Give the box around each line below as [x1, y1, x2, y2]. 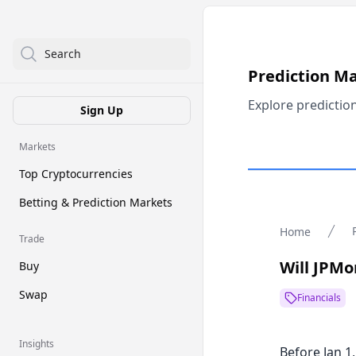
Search [44, 46, 81, 61]
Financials [297, 291, 341, 304]
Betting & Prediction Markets [19, 195, 172, 210]
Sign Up [80, 103, 123, 118]
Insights [19, 337, 54, 350]
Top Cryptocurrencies [19, 166, 133, 181]
